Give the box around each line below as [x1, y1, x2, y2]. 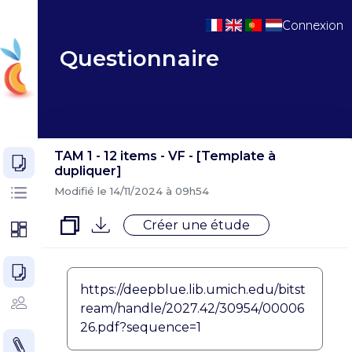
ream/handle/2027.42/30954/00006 [79, 300, 304, 316]
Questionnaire [59, 44, 219, 71]
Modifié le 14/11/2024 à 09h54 [53, 184, 209, 197]
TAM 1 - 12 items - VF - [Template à [53, 148, 276, 163]
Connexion [281, 17, 343, 33]
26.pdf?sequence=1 [79, 319, 201, 335]
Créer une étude [142, 218, 250, 233]
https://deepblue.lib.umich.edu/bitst [79, 281, 306, 297]
